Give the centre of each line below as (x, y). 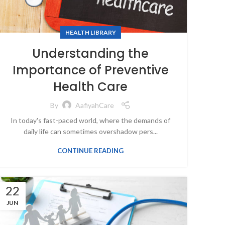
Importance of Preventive (90, 70)
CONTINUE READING (90, 151)
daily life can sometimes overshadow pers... (90, 132)
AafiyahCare (95, 105)
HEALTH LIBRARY (90, 33)
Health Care (90, 87)
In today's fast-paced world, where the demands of (90, 121)
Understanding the (90, 54)
